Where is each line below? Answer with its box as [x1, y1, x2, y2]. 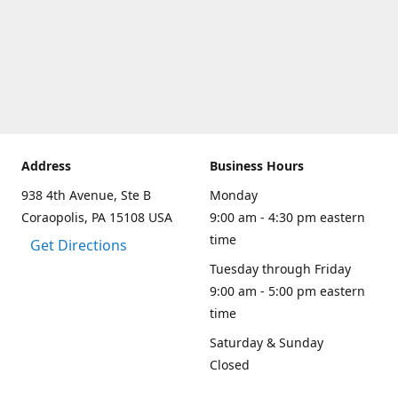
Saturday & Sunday [210, 334, 323, 351]
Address [21, 157, 71, 174]
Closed [210, 356, 250, 373]
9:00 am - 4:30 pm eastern [210, 209, 365, 226]
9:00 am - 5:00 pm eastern [210, 283, 365, 299]
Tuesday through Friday [210, 260, 351, 277]
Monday [210, 187, 258, 203]
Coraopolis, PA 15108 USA [21, 209, 172, 226]
